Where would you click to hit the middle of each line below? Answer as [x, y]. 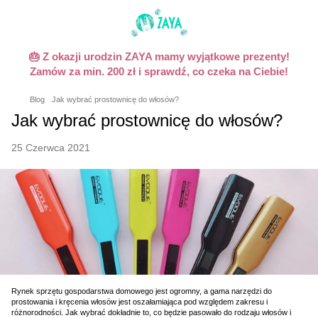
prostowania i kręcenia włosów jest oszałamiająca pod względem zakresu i [139, 302]
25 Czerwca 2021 [51, 148]
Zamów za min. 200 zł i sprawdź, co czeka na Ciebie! [159, 71]
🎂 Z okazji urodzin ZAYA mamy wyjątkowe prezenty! [159, 56]
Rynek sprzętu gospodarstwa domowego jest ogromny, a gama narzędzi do [142, 291]
